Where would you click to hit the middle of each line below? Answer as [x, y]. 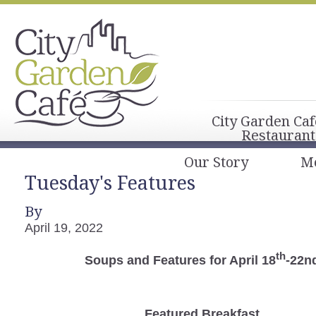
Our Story [216, 162]
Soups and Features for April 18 [180, 260]
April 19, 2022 [64, 228]
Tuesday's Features [110, 182]
